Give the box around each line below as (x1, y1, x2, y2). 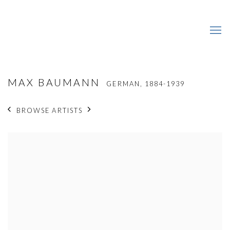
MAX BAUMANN (8, 76, 104, 88)
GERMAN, (106, 80, 145, 88)
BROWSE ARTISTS (16, 106, 83, 114)
